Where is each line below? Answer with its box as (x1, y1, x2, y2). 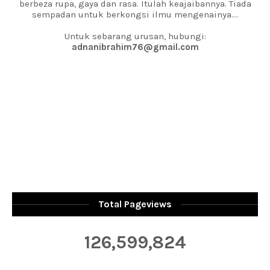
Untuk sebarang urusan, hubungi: (64, 31, 206, 42)
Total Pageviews (98, 198, 172, 210)
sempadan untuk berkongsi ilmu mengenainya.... (31, 9, 239, 20)
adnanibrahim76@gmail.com (71, 42, 199, 52)
